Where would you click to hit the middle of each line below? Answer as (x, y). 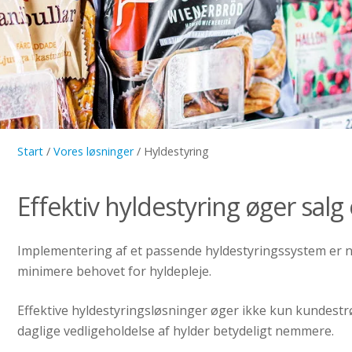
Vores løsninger (94, 151)
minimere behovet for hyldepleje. (115, 271)
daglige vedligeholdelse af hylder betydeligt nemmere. (176, 331)
